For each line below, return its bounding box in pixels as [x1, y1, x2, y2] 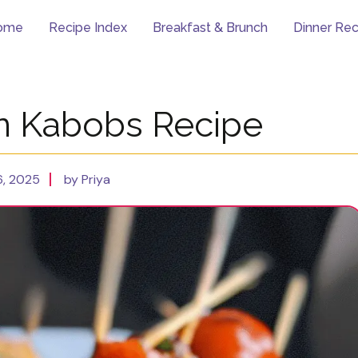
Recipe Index [49, 20, 127, 35]
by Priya [64, 171, 110, 188]
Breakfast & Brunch [153, 20, 268, 35]
